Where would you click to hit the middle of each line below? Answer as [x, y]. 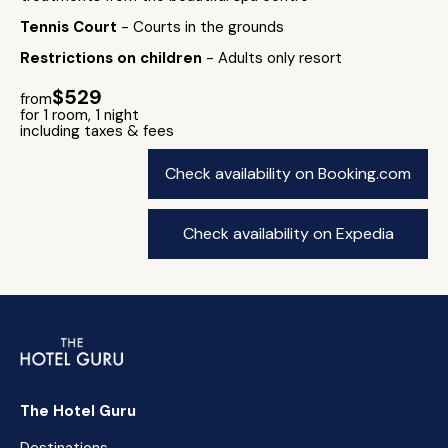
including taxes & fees [97, 131]
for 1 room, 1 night [79, 115]
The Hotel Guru [78, 411]
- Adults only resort [274, 58]
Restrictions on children [113, 58]
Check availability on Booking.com [288, 173]
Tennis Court [70, 27]
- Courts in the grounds [202, 27]
